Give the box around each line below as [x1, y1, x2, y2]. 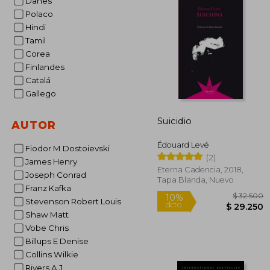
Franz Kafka [30, 183, 71, 193]
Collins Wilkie [31, 250, 78, 259]
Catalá [31, 75, 51, 85]
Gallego [31, 89, 56, 98]
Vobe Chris [30, 223, 69, 233]
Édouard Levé [157, 140, 209, 149]
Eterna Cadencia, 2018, [157, 165, 243, 174]
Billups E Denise [31, 236, 89, 246]
